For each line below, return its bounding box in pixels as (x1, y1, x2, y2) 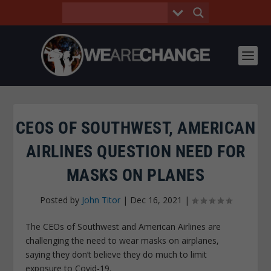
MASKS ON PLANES (66, 165, 205, 185)
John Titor (81, 194, 120, 206)
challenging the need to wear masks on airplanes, (25, 235, 220, 246)
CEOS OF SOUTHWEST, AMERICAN (15, 118, 256, 138)
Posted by (39, 194, 82, 206)
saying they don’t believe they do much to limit (25, 249, 207, 260)
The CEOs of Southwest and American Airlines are (25, 221, 221, 232)
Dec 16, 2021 (129, 194, 182, 206)
